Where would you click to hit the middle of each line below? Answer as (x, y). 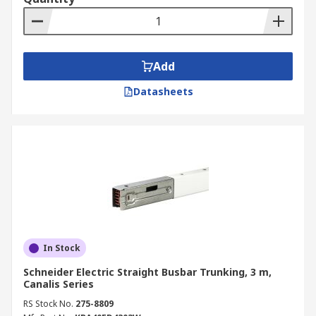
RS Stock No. (48, 304)
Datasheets (163, 91)
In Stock (62, 248)
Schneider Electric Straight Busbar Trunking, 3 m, (147, 272)
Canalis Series (59, 284)
